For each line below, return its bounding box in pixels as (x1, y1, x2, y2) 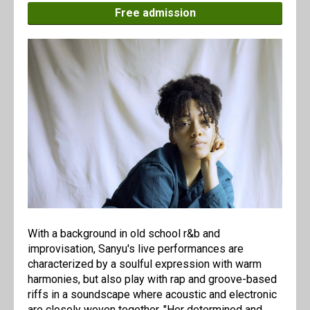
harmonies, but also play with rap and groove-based (28, 273, 277, 286)
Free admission (114, 6, 196, 19)
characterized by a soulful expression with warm (28, 257, 262, 271)
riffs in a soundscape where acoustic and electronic (28, 288, 277, 302)
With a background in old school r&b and (28, 227, 220, 241)
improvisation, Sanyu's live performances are (28, 242, 244, 256)
